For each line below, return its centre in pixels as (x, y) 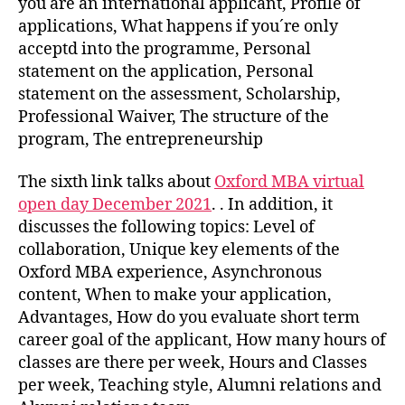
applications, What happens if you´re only (178, 26)
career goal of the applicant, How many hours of (202, 341)
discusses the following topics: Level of (166, 228)
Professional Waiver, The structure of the (174, 117)
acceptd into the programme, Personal (165, 49)
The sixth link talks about (116, 183)
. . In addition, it (272, 205)
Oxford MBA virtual (289, 183)
